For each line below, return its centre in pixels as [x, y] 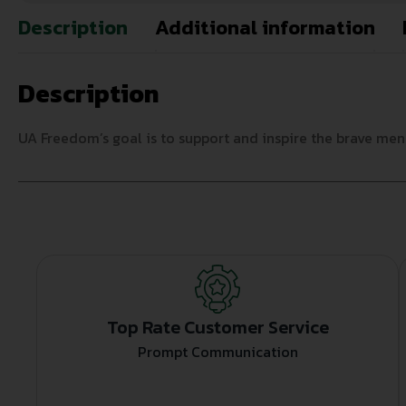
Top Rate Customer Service [217, 328]
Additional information [265, 28]
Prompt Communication [217, 352]
